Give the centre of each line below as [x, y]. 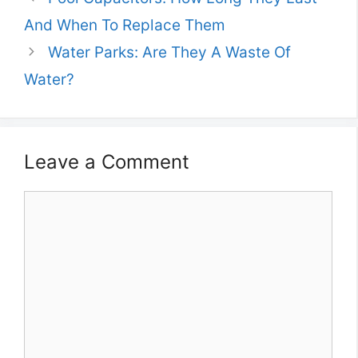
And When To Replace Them [125, 26]
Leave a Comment [107, 162]
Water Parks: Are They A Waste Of [170, 53]
